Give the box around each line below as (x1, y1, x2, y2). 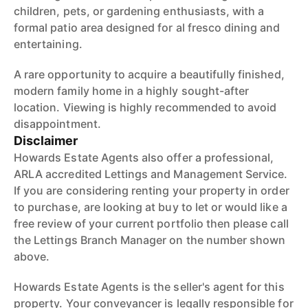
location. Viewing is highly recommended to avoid (14, 100, 277, 114)
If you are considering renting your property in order (14, 184, 289, 197)
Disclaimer (14, 133, 78, 148)
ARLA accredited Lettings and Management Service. (14, 167, 288, 181)
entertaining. (14, 37, 82, 51)
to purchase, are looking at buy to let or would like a (14, 200, 287, 214)
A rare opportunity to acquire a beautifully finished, (14, 67, 285, 81)
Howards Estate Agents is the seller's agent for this (14, 280, 285, 294)
